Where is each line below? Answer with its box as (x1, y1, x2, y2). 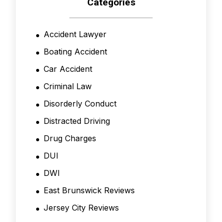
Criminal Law (44, 81, 92, 92)
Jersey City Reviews (44, 203, 119, 213)
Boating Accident (44, 47, 107, 57)
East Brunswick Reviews (44, 185, 135, 196)
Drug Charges (44, 133, 96, 144)
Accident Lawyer (44, 29, 107, 40)
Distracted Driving (44, 116, 110, 126)
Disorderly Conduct (44, 99, 116, 109)
